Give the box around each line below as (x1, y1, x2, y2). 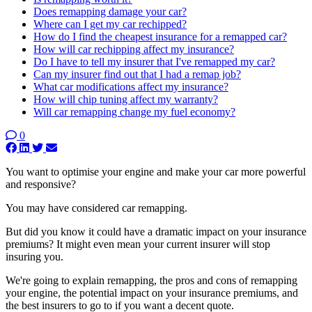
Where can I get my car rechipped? (33, 18, 187, 30)
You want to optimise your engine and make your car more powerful (6, 166, 306, 178)
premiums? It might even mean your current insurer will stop (6, 238, 270, 250)
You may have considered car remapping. (6, 202, 187, 214)
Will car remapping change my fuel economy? (33, 106, 235, 118)
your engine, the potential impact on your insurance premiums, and (6, 287, 298, 299)
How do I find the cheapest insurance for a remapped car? (33, 31, 287, 42)
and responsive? (6, 178, 76, 190)
